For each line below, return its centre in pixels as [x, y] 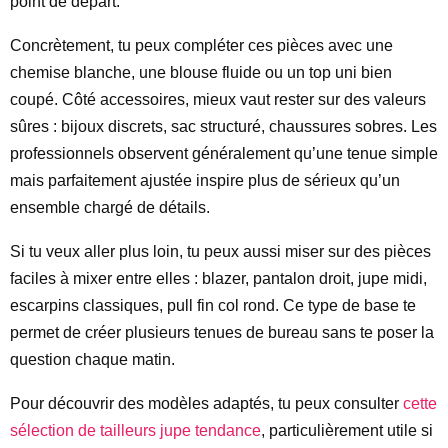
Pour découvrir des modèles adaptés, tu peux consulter [206, 403]
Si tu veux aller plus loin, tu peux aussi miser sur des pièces [220, 251]
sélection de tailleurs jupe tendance [135, 430]
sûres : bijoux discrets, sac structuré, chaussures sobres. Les [223, 126]
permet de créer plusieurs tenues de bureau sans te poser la [222, 332]
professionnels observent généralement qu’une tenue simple [224, 153]
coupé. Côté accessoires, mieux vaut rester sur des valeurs [218, 99]
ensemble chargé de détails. [110, 207]
